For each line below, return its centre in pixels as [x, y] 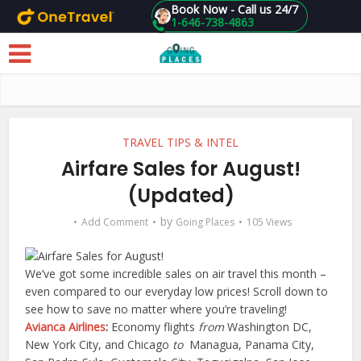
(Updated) [180, 195]
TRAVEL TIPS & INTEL [180, 142]
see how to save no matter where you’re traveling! [156, 309]
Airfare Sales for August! [180, 169]
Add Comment [115, 222]
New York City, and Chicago [99, 345]
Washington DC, [268, 327]
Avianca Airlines [66, 327]
